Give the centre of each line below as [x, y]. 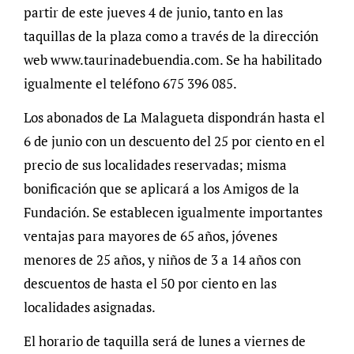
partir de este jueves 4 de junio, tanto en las [153, 13]
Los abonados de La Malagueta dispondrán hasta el [174, 118]
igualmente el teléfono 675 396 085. [130, 84]
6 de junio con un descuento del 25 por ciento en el [174, 141]
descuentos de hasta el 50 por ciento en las [150, 284]
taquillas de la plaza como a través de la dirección [171, 36]
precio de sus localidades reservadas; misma [155, 165]
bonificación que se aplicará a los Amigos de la [161, 189]
